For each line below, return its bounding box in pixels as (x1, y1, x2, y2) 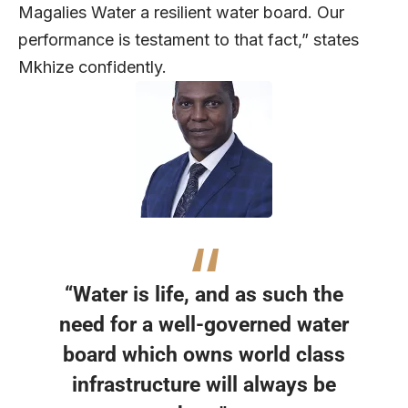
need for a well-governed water (59, 311, 349, 336)
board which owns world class (63, 342, 345, 366)
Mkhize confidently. (18, 57, 167, 77)
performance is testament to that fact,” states (18, 30, 359, 50)
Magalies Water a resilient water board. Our (18, 3, 344, 23)
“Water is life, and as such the (65, 281, 343, 306)
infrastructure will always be (72, 372, 336, 396)
